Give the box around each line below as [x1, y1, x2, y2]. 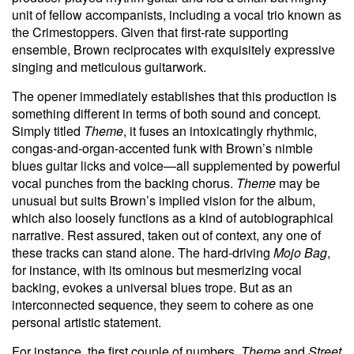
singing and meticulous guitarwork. [12, 57, 206, 76]
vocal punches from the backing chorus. [12, 173, 236, 192]
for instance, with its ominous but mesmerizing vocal [12, 260, 302, 279]
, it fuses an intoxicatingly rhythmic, [123, 121, 317, 140]
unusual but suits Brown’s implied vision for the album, [12, 190, 315, 209]
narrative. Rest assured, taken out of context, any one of [12, 225, 321, 244]
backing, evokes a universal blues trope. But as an [12, 277, 292, 296]
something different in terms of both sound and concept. [12, 104, 321, 122]
